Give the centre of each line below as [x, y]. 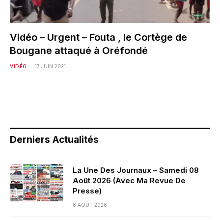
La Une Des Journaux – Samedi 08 [136, 170]
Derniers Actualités [54, 139]
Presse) [87, 191]
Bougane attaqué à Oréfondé [79, 50]
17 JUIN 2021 [50, 66]
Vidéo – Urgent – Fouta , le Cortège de [98, 37]
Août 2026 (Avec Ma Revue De [129, 180]
